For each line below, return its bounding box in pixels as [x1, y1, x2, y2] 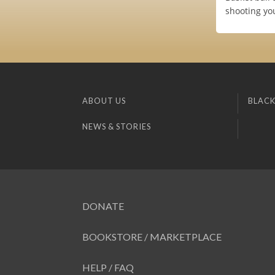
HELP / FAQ [82, 261, 134, 274]
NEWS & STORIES [82, 121, 152, 131]
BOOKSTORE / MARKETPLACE [82, 231, 222, 243]
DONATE [82, 200, 125, 212]
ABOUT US [82, 96, 126, 106]
